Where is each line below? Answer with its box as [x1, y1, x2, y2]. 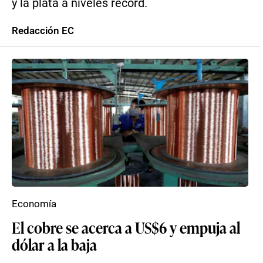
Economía [12, 198, 56, 210]
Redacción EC [12, 25, 74, 36]
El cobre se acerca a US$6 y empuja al [12, 217, 240, 238]
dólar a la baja [12, 234, 97, 255]
